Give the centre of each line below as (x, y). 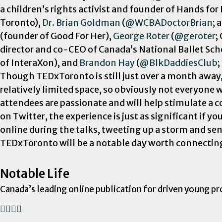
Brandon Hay (107, 62)
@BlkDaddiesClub (179, 62)
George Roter (141, 36)
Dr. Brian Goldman (81, 22)
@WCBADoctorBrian (169, 22)
